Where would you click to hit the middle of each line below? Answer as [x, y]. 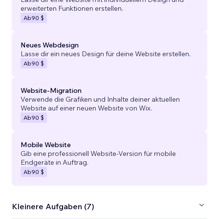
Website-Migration [51, 90]
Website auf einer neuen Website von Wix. [86, 108]
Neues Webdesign [50, 45]
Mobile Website [46, 144]
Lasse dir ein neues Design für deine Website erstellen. [106, 54]
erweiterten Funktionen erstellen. [72, 8]
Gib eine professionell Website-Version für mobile [98, 153]
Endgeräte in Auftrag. [55, 162]
